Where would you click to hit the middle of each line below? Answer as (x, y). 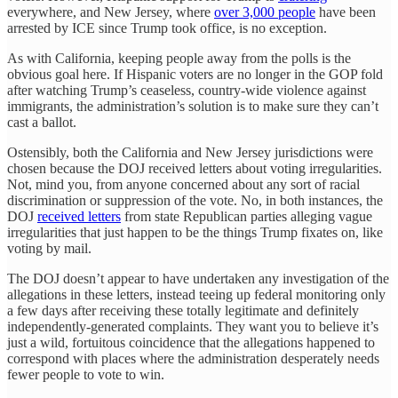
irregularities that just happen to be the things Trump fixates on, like (195, 232)
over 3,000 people (265, 12)
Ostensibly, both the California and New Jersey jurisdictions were (190, 152)
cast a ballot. (42, 122)
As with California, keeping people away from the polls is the (179, 58)
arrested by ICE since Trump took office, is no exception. (167, 28)
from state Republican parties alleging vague (247, 216)
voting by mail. (49, 248)
